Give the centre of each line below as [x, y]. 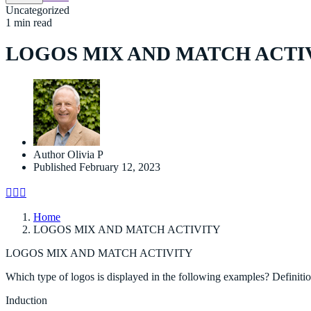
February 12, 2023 [120, 167]
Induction [26, 300]
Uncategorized [37, 10]
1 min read [29, 23]
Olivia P [85, 154]
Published [55, 167]
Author [49, 154]
